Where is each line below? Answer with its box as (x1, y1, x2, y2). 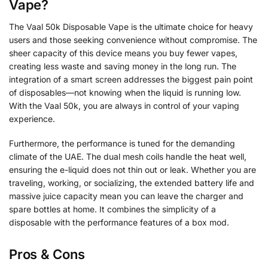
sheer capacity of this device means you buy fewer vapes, (9, 47, 237, 58)
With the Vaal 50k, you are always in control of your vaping (9, 100, 239, 111)
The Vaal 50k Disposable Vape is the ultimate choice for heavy (9, 21, 253, 32)
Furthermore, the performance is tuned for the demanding (9, 138, 235, 149)
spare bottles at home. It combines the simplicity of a (9, 204, 216, 215)
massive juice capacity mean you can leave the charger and (9, 191, 243, 202)
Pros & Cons (9, 246, 85, 262)
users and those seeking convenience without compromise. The (9, 34, 257, 45)
